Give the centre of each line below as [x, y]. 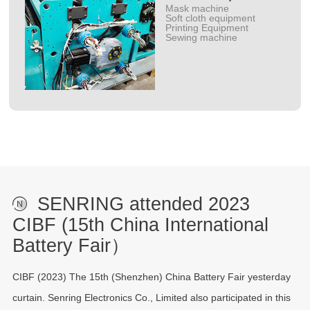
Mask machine [198, 8]
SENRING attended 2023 [143, 204]
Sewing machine [202, 37]
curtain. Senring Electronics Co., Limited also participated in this [151, 297]
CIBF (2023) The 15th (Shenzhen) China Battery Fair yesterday [151, 276]
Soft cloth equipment [211, 18]
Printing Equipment [207, 27]
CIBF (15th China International [140, 225]
